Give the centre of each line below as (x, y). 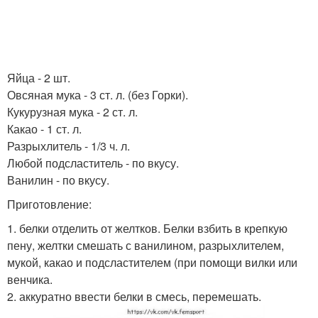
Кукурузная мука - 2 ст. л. (72, 112)
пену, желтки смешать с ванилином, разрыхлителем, (146, 245)
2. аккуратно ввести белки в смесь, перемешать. (134, 296)
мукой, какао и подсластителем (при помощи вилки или (152, 262)
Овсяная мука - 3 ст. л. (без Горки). (98, 95)
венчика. (30, 279)
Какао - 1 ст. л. (44, 129)
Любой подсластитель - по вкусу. (93, 163)
